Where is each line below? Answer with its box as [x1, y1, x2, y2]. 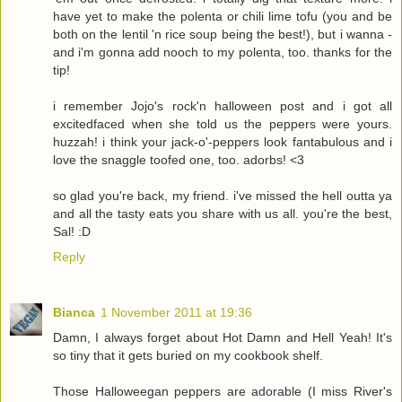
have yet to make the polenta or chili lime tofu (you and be [53, 8, 392, 23]
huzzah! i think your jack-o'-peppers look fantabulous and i [53, 134, 392, 149]
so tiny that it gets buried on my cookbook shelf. [53, 347, 323, 363]
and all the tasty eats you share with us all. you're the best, [53, 205, 392, 221]
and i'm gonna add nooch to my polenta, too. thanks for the [53, 44, 392, 59]
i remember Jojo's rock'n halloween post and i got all [53, 98, 392, 113]
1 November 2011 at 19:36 [100, 304, 252, 319]
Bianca [53, 304, 95, 319]
